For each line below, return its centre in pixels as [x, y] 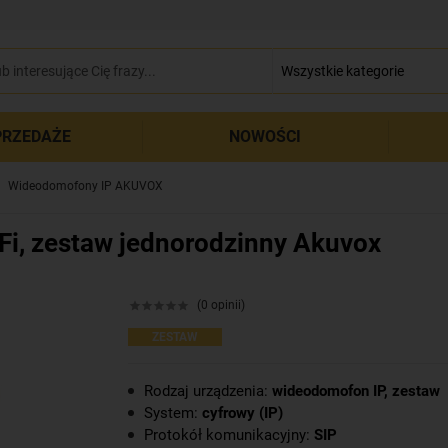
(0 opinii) [221, 305]
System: [173, 413]
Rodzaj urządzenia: [208, 391]
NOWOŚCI [265, 136]
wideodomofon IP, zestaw [356, 391]
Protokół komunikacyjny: [229, 435]
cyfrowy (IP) [242, 413]
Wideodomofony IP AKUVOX [85, 186]
